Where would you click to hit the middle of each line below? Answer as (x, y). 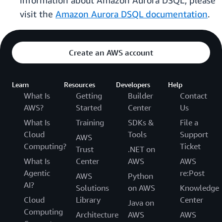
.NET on (141, 149)
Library (88, 200)
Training (90, 123)
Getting (89, 96)
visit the (38, 14)
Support (194, 135)
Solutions (92, 188)
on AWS (141, 188)
